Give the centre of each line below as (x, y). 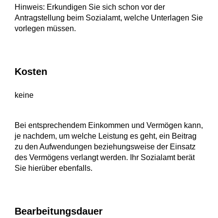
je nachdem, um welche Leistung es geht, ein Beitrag (106, 136)
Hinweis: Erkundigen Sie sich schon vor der (90, 7)
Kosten (31, 72)
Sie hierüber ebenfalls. (54, 168)
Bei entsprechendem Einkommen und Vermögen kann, (109, 125)
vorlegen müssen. (45, 28)
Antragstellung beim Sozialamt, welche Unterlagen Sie (109, 18)
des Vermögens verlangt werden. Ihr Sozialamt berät (105, 157)
